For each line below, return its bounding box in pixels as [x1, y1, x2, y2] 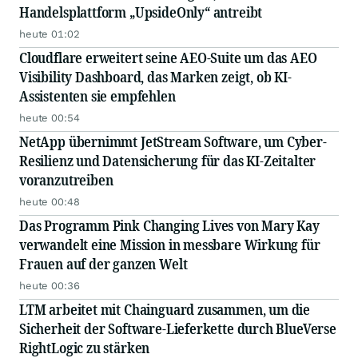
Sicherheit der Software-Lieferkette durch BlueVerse [19, 319, 336, 338]
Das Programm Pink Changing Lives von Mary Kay [19, 216, 320, 235]
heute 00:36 [19, 280, 80, 292]
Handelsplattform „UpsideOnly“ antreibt [19, 2, 263, 22]
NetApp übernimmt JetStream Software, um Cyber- [19, 132, 327, 151]
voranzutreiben [19, 170, 113, 189]
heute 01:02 [19, 28, 80, 40]
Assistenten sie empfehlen [19, 86, 176, 105]
